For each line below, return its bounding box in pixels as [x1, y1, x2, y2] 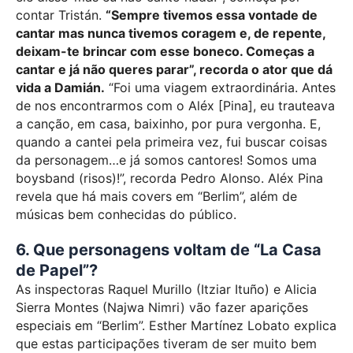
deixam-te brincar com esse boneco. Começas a [16, 43, 314, 59]
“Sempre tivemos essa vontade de [106, 6, 318, 23]
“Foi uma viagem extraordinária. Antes [105, 79, 336, 95]
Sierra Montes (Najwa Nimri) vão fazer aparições [16, 299, 308, 316]
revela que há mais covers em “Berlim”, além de [16, 188, 297, 204]
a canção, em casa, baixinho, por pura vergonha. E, [16, 115, 321, 132]
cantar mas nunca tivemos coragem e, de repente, [16, 24, 325, 41]
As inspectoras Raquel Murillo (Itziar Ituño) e [16, 281, 284, 298]
